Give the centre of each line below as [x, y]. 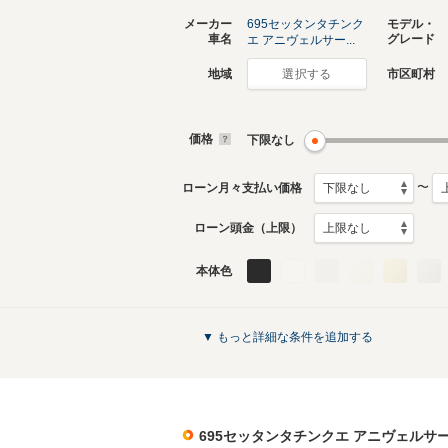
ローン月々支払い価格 [242, 187]
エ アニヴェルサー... [301, 40]
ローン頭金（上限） [248, 227]
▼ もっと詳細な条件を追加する [287, 336]
